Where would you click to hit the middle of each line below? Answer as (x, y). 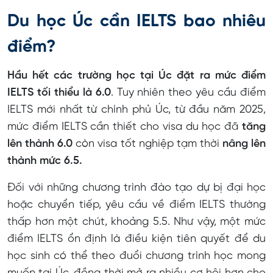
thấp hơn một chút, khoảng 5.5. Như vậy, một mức (136, 222)
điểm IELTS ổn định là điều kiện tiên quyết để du (136, 239)
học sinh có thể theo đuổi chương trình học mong (136, 257)
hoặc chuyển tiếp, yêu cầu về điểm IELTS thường (136, 205)
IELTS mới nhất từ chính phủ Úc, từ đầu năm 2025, (136, 110)
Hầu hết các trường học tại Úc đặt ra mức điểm (136, 76)
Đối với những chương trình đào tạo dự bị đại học (136, 188)
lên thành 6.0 (40, 144)
